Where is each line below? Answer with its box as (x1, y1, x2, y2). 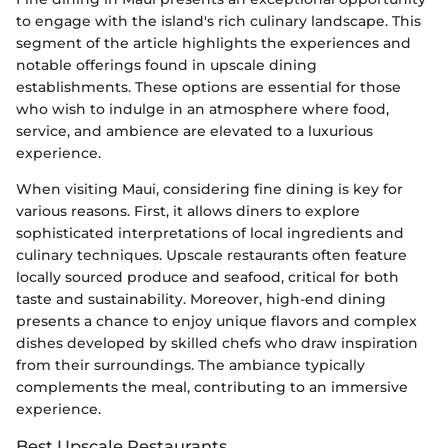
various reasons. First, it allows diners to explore (16, 202, 360, 221)
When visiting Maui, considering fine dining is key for (16, 180, 403, 199)
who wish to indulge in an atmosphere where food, (16, 100, 389, 119)
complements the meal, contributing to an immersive (16, 378, 408, 397)
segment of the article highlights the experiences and (16, 34, 411, 53)
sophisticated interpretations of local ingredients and (16, 224, 404, 243)
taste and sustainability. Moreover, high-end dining (16, 290, 386, 309)
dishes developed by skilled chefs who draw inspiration (16, 334, 418, 353)
